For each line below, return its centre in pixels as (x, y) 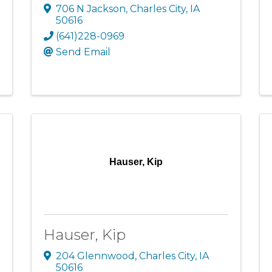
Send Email (83, 52)
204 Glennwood (95, 256)
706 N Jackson (90, 8)
